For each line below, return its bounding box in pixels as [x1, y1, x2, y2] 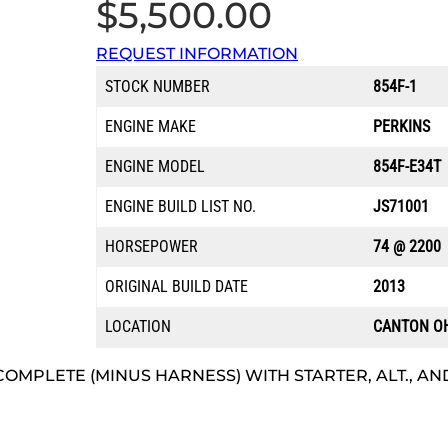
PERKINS [373, 117, 430, 137]
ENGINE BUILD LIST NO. [105, 197, 256, 217]
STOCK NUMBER [105, 77, 210, 97]
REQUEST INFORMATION [96, 44, 298, 64]
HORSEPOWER [105, 237, 198, 257]
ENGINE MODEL [105, 157, 205, 177]
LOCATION [105, 317, 171, 337]
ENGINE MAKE [105, 117, 196, 137]
